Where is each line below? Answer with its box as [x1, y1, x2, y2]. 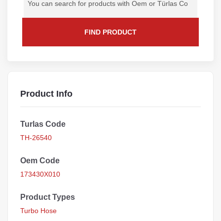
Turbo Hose [20, 207, 57, 215]
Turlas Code [20, 120, 66, 128]
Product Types [20, 193, 75, 201]
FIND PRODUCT [84, 28, 137, 36]
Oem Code [20, 156, 60, 165]
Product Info [20, 89, 73, 99]
